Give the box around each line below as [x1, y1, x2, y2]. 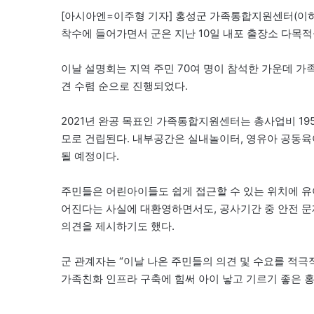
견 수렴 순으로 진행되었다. [61, 78, 188, 93]
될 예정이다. [61, 149, 119, 163]
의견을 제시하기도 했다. [61, 219, 175, 233]
